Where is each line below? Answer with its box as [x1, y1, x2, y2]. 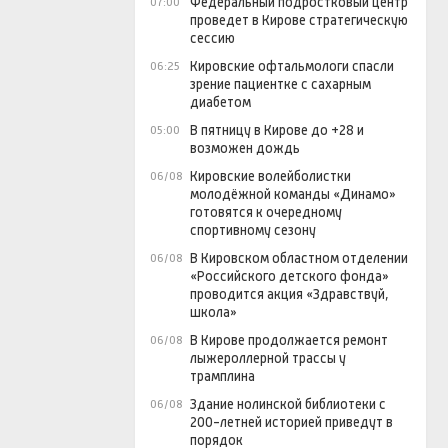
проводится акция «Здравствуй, [190, 286, 389, 303]
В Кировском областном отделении [190, 250, 408, 267]
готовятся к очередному [190, 204, 342, 221]
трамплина [190, 368, 255, 385]
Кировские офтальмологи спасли [190, 58, 394, 75]
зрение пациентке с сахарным [190, 76, 371, 93]
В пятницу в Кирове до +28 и [190, 122, 364, 139]
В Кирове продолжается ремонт [190, 332, 388, 349]
